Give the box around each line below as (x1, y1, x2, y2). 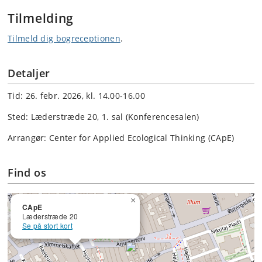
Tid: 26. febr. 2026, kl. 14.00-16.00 (8, 90, 145, 102)
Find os (8, 166, 47, 180)
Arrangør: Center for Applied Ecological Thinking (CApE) (8, 132, 235, 144)
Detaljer (8, 66, 50, 81)
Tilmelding (8, 10, 77, 27)
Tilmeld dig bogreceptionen (8, 33, 120, 44)
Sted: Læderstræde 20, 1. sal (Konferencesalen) (8, 111, 199, 123)
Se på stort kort (22, 220, 73, 231)
